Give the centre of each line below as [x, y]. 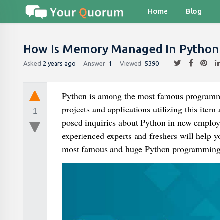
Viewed [131, 63]
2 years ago [59, 63]
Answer [94, 63]
